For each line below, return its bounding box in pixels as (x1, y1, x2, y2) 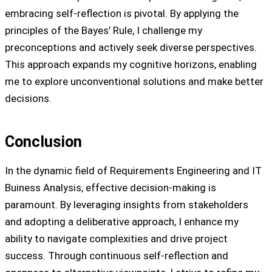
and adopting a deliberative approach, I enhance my (5, 215, 239, 228)
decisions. (5, 92, 52, 105)
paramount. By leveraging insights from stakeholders (5, 198, 248, 211)
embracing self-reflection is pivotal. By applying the (5, 7, 239, 20)
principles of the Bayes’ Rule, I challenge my (5, 24, 202, 37)
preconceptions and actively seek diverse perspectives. (5, 41, 257, 54)
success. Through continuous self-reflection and (5, 249, 228, 262)
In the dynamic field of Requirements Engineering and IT (5, 164, 262, 177)
